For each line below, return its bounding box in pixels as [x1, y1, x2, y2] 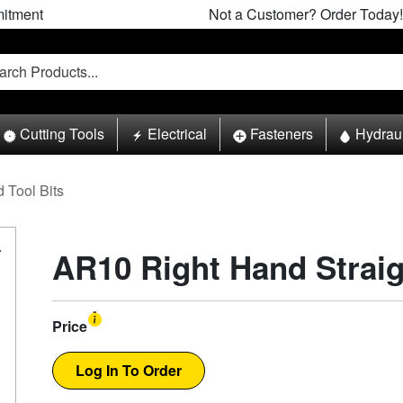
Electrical [147, 123, 207, 145]
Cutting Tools [20, 123, 105, 145]
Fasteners [249, 123, 313, 145]
